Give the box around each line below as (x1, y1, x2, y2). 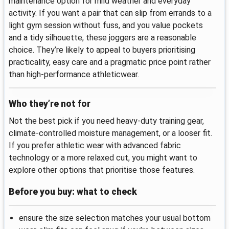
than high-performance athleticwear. (9, 69, 139, 79)
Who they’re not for (9, 99, 90, 109)
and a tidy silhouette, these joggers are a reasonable (9, 32, 196, 42)
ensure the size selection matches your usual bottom (19, 213, 211, 223)
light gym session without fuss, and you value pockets (9, 20, 203, 30)
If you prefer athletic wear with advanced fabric (9, 141, 181, 151)
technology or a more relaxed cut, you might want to (9, 153, 197, 163)
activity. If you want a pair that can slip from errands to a (9, 8, 212, 18)
